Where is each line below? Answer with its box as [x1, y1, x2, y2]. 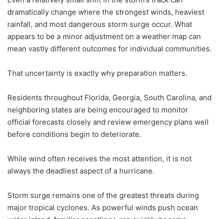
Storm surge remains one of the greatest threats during [7, 191, 199, 200]
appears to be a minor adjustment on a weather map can [7, 32, 201, 41]
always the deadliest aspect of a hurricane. [7, 166, 154, 175]
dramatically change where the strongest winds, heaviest [7, 7, 204, 17]
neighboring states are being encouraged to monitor [7, 105, 188, 114]
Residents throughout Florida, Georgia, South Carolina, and [7, 93, 212, 102]
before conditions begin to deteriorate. [7, 130, 141, 139]
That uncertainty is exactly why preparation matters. [7, 68, 187, 78]
